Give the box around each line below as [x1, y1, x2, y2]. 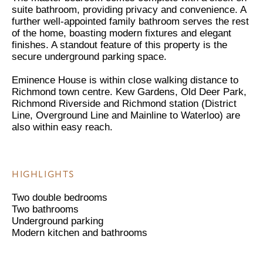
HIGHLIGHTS [12, 168, 75, 180]
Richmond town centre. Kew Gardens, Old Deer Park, [12, 86, 247, 97]
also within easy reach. [12, 121, 113, 133]
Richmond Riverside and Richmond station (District [12, 97, 237, 109]
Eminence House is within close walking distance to [12, 74, 238, 86]
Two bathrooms [12, 203, 79, 215]
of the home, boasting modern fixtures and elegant [12, 27, 231, 39]
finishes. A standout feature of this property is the [12, 39, 227, 50]
